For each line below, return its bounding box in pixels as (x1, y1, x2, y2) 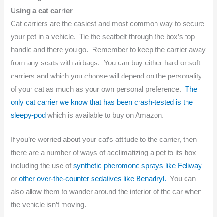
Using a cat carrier (11, 6, 73, 15)
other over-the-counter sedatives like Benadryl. (19, 175, 167, 183)
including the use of (11, 162, 74, 170)
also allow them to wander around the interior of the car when (11, 188, 202, 196)
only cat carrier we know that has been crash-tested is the (11, 98, 193, 106)
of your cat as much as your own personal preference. (11, 85, 186, 93)
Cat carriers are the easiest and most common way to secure (11, 19, 205, 28)
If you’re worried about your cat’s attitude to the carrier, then (11, 136, 197, 144)
